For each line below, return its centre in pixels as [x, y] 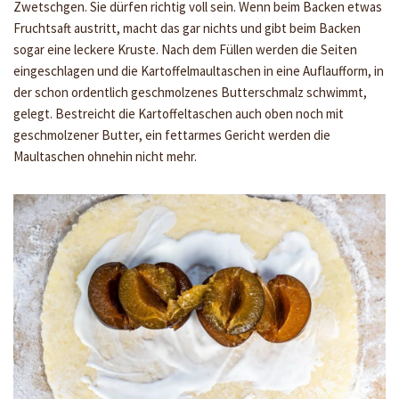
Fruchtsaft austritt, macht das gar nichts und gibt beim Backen [187, 28]
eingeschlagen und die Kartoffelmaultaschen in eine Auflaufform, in [199, 70]
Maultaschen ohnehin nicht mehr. [105, 156]
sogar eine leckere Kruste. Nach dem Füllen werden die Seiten [185, 49]
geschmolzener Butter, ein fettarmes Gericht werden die [172, 134]
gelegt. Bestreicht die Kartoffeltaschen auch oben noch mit [179, 113]
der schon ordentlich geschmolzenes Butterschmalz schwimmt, [190, 92]
